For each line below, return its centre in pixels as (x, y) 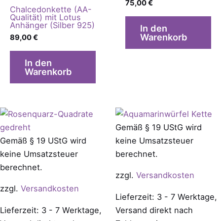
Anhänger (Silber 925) (52, 25)
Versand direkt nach (154, 210)
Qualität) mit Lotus (45, 18)
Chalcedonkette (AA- (51, 10)
